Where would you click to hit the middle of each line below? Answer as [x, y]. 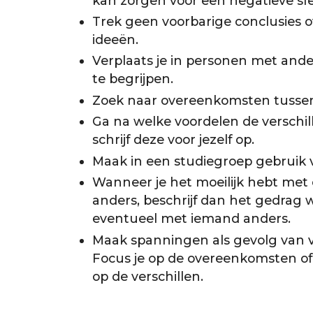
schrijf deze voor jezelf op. [173, 140]
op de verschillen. [147, 276]
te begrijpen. [132, 79]
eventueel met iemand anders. [191, 219]
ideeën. [115, 40]
